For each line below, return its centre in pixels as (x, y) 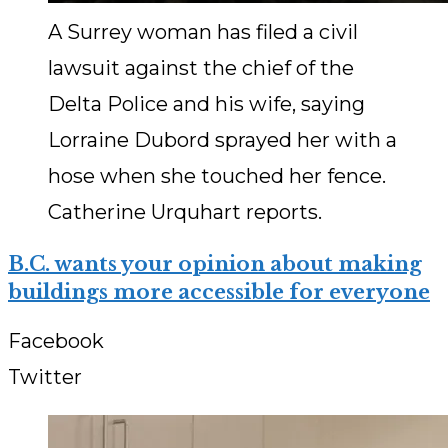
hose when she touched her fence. (217, 176)
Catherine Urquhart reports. (185, 212)
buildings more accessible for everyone (219, 292)
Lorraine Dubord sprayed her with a (222, 140)
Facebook (56, 341)
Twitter (45, 377)
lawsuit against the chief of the (201, 68)
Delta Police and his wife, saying (206, 104)
